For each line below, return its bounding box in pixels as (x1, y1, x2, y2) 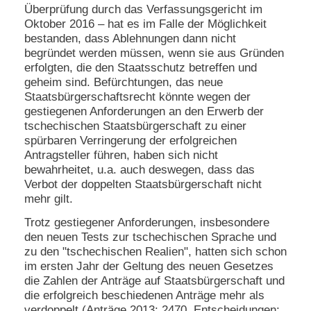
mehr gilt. (24, 192, 73, 205)
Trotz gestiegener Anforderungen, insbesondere (24, 216, 269, 230)
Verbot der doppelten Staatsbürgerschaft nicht (24, 177, 262, 191)
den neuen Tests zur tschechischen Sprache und (24, 230, 276, 244)
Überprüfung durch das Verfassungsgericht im (24, 2, 262, 16)
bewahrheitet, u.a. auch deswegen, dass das (24, 162, 255, 176)
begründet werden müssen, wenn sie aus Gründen (24, 46, 284, 60)
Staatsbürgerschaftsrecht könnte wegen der (24, 90, 251, 103)
